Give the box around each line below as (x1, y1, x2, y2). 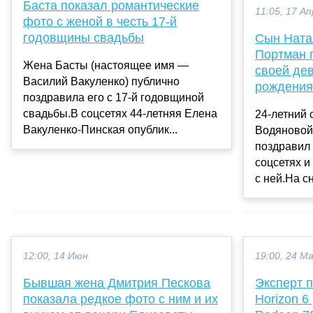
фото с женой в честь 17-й (23, 15, 177, 29)
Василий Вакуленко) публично (23, 75, 180, 88)
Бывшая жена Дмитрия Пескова (23, 275, 210, 290)
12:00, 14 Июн (23, 250, 88, 261)
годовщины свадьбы (23, 31, 144, 45)
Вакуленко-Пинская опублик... (23, 124, 177, 136)
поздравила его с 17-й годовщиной (23, 92, 204, 104)
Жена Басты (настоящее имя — (23, 59, 189, 72)
